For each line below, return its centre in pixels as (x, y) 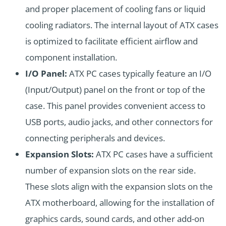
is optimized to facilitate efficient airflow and (111, 41)
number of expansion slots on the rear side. (110, 171)
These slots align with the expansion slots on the (119, 187)
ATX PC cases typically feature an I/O (139, 74)
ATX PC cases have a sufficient (153, 154)
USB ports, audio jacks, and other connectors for (119, 122)
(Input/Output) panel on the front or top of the (115, 90)
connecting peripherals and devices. (95, 138)
